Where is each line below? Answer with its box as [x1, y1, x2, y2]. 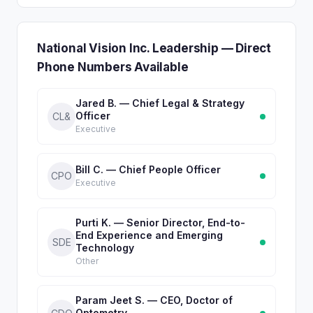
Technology [75, 242, 134, 254]
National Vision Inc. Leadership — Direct [37, 41, 271, 55]
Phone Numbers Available [37, 60, 189, 74]
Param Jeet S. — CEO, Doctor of [75, 294, 233, 306]
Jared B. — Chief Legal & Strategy [75, 97, 245, 109]
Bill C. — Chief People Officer [75, 163, 221, 175]
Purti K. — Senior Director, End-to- [75, 217, 245, 228]
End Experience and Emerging [75, 229, 223, 241]
